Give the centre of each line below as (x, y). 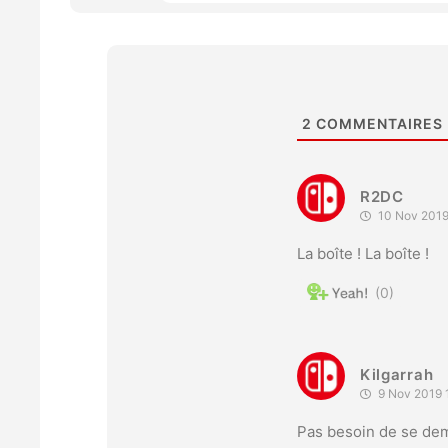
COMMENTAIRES (377, 123)
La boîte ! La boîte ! (362, 253)
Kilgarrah (396, 374)
